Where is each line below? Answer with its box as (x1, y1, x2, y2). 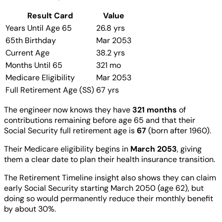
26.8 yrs (96, 22, 125, 33)
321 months (132, 104, 177, 115)
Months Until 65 (5, 59, 62, 70)
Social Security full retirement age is (4, 125, 137, 136)
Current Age (5, 47, 50, 58)
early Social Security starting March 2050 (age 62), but (4, 182, 204, 193)
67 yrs (96, 84, 119, 95)
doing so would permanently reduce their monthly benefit (4, 193, 213, 204)
